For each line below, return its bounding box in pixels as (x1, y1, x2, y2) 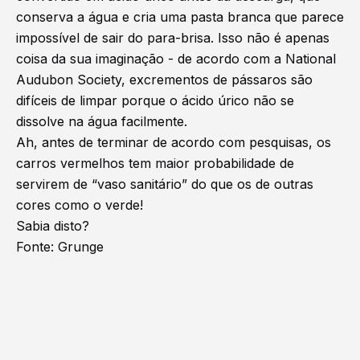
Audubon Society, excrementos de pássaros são (16, 71, 313, 88)
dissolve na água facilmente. (16, 112, 187, 129)
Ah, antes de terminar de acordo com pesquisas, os (16, 133, 331, 150)
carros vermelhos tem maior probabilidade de (16, 154, 294, 171)
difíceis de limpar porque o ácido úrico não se (16, 92, 294, 108)
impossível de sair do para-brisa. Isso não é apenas (16, 29, 329, 46)
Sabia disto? (16, 217, 89, 234)
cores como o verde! (16, 196, 147, 213)
